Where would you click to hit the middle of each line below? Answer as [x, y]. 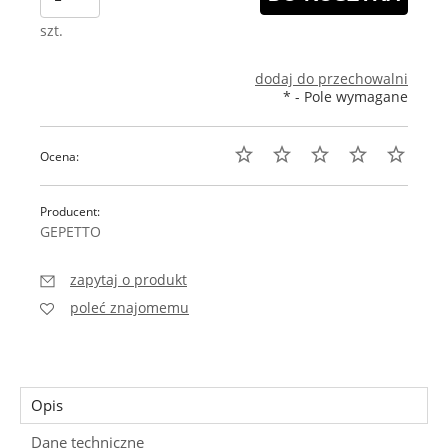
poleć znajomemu [129, 308]
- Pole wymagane [349, 97]
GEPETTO [70, 232]
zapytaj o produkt [128, 280]
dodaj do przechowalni [331, 79]
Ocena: [59, 157]
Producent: [70, 212]
